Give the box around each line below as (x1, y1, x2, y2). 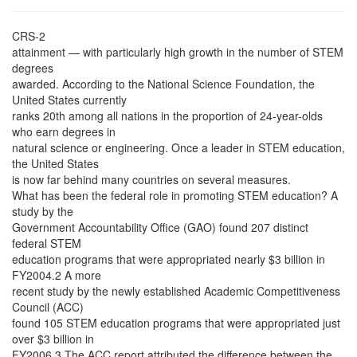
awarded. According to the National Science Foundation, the (12, 76, 315, 92)
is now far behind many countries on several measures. (12, 171, 291, 187)
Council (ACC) (12, 299, 84, 315)
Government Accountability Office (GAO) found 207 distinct (12, 219, 308, 235)
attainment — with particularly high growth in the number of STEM (12, 44, 343, 60)
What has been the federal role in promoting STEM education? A (12, 187, 338, 203)
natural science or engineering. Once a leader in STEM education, (12, 139, 345, 155)
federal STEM (12, 235, 81, 251)
